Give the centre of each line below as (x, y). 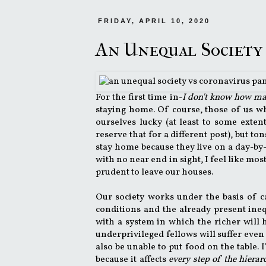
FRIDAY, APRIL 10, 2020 (154, 21)
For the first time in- (139, 97)
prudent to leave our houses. (155, 172)
